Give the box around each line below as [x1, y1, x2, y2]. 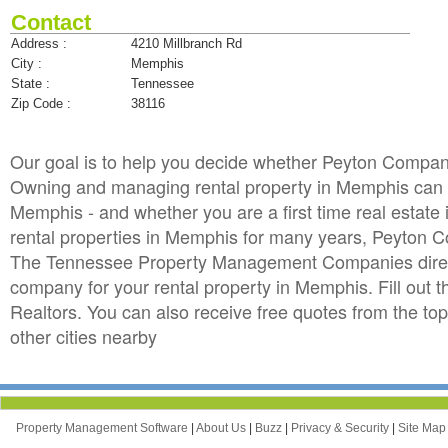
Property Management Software [16, 420, 191, 435]
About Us [196, 420, 249, 435]
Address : [11, 35, 67, 51]
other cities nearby [10, 322, 157, 349]
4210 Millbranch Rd [131, 35, 242, 51]
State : [11, 75, 50, 91]
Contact [11, 9, 91, 35]
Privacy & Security [291, 420, 392, 435]
